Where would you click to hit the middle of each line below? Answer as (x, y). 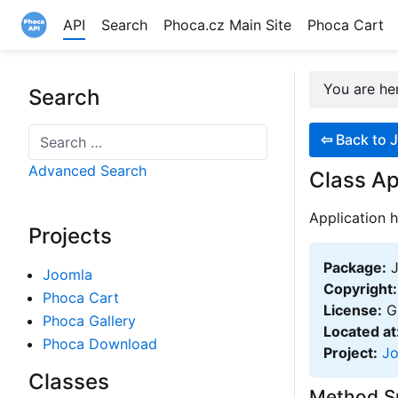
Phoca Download (100, 344)
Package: (355, 267)
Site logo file (63, 49)
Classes (69, 382)
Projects (70, 236)
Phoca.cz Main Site (228, 25)
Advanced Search (88, 171)
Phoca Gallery (89, 321)
